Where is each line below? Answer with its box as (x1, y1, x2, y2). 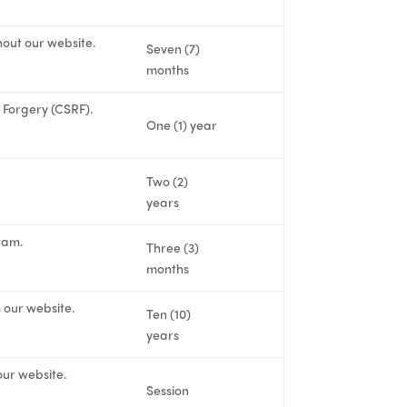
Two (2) (146, 171, 189, 190)
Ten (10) (146, 303, 192, 323)
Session (146, 380, 190, 399)
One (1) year (146, 114, 218, 134)
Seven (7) (146, 38, 201, 57)
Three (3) (146, 237, 200, 256)
